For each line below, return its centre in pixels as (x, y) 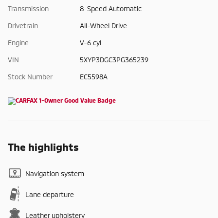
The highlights (43, 147)
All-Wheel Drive (103, 26)
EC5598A (93, 77)
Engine (18, 43)
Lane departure (50, 195)
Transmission (28, 9)
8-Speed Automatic (110, 9)
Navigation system (55, 174)
